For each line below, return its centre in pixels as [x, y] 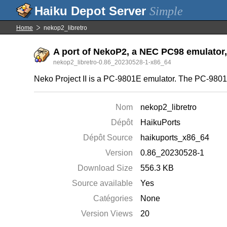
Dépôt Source [108, 138]
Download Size [105, 168]
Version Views [107, 214]
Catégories [113, 198]
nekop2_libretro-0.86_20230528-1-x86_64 [112, 62]
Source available [103, 183]
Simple [166, 11]
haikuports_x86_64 [175, 138]
